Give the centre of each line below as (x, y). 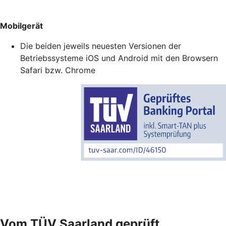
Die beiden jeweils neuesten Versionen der (101, 46)
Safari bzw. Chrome (58, 70)
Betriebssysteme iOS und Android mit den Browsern (119, 58)
